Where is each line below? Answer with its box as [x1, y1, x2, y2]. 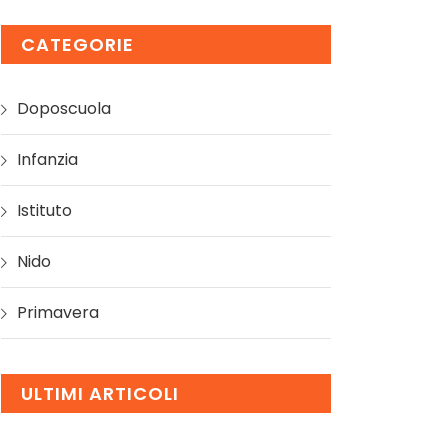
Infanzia [17, 148, 78, 171]
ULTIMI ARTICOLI [21, 381, 179, 406]
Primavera [17, 301, 99, 324]
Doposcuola [17, 97, 111, 120]
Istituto [17, 199, 72, 222]
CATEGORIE [21, 32, 134, 57]
